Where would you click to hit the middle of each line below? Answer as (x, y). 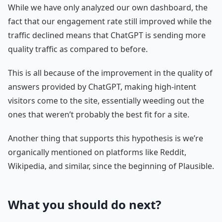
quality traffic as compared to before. (78, 49)
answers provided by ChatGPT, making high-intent (102, 86)
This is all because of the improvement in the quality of (110, 73)
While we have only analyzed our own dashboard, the (108, 7)
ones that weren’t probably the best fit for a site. (99, 114)
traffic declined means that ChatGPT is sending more (107, 35)
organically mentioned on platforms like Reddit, (97, 152)
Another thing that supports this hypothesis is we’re (106, 138)
